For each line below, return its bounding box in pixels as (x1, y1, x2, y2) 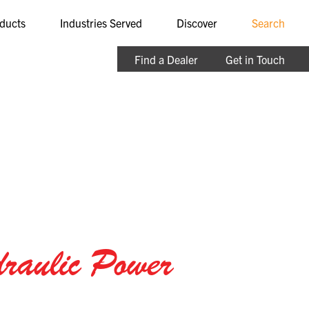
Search (252, 15, 285, 30)
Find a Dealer (134, 52, 198, 66)
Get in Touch (226, 52, 285, 66)
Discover (177, 15, 217, 30)
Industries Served (60, 15, 142, 30)
